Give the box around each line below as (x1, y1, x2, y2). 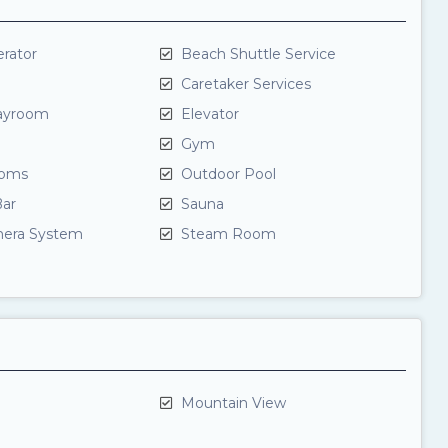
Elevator (177, 105, 239, 123)
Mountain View (177, 394, 286, 412)
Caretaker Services (177, 75, 311, 93)
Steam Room (177, 225, 276, 243)
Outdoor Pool (177, 165, 276, 183)
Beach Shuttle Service (177, 45, 336, 63)
